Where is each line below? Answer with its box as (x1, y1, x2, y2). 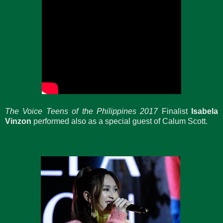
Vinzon (5, 116, 31, 125)
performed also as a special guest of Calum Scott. (31, 116, 208, 125)
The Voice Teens (5, 107, 68, 115)
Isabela (191, 107, 218, 115)
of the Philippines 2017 (72, 107, 158, 115)
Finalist (158, 107, 191, 115)
